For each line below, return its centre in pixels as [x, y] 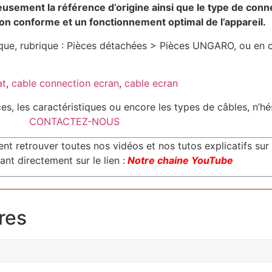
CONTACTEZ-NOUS [74, 121]
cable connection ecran [64, 83]
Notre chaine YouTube [179, 160]
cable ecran [151, 83]
